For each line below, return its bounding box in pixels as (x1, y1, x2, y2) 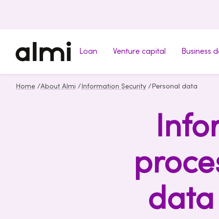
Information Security (81, 83, 146, 90)
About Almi (41, 83, 76, 90)
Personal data (152, 83, 197, 90)
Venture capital (113, 47, 166, 56)
